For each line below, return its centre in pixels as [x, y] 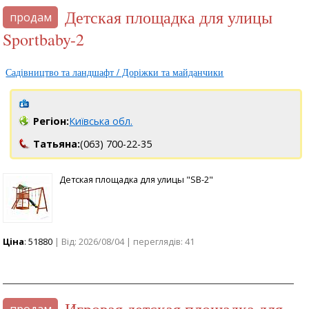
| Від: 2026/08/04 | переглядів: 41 [124, 241]
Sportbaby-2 [44, 39]
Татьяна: [57, 143]
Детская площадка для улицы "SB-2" [137, 179]
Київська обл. [101, 121]
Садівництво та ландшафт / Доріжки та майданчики [115, 72]
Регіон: [51, 121]
